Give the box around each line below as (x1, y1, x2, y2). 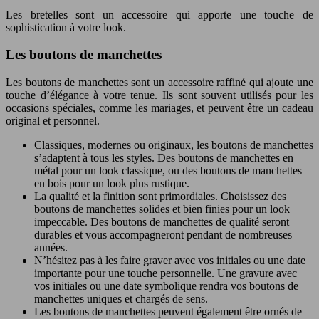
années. (34, 241, 68, 254)
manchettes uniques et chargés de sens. (34, 293, 208, 305)
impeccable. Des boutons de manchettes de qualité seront (34, 216, 289, 229)
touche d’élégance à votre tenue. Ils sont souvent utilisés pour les (6, 89, 313, 102)
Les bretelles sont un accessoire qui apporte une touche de (6, 8, 313, 21)
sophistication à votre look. (6, 21, 126, 33)
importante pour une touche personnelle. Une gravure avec (34, 267, 297, 280)
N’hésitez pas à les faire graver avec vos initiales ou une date (34, 254, 305, 267)
